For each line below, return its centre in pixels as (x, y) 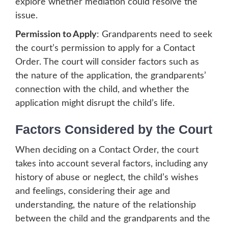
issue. (26, 16)
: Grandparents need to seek (154, 35)
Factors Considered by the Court (114, 130)
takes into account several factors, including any (111, 164)
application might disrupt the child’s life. (95, 104)
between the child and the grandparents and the (113, 219)
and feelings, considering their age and (93, 192)
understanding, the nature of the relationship (106, 205)
